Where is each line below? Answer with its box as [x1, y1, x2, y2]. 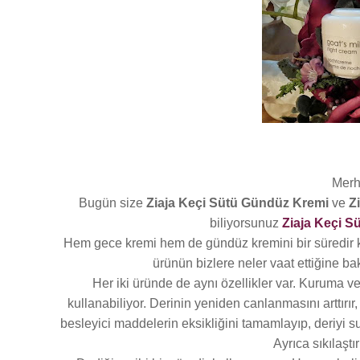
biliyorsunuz [209, 215, 282, 230]
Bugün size [79, 195, 146, 210]
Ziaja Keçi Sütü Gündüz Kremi [146, 195, 329, 210]
